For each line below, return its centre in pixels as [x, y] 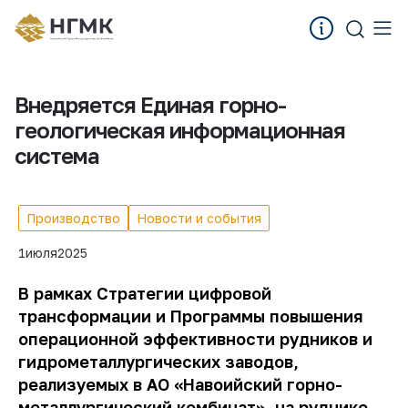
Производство [73, 218]
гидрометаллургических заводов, [158, 362]
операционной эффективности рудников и [195, 339]
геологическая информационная [180, 130]
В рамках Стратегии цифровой [145, 293]
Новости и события [199, 218]
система [57, 155]
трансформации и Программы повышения [190, 316]
